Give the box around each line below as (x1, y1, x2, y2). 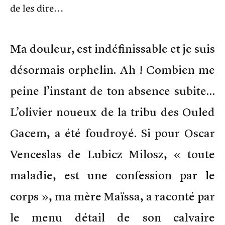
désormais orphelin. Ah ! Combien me (10, 62, 215, 77)
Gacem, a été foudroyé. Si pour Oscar (10, 126, 215, 140)
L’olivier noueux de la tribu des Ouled (10, 104, 215, 119)
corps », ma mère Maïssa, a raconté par (10, 189, 215, 203)
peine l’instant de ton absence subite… (10, 83, 215, 98)
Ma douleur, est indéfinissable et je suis (10, 41, 215, 56)
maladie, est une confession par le (10, 168, 215, 182)
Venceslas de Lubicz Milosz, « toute (10, 147, 215, 161)
